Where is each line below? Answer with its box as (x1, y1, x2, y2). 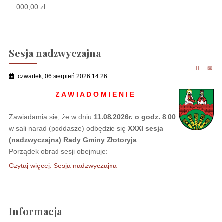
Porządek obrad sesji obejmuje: (8, 147, 108, 155)
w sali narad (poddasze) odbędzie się (8, 124, 126, 132)
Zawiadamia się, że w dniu (8, 112, 92, 121)
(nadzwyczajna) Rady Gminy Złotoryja (8, 135, 137, 144)
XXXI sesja (125, 124, 163, 132)
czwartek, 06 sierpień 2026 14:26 (17, 73, 107, 80)
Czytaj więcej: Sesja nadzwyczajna (8, 161, 117, 169)
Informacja (8, 204, 62, 218)
